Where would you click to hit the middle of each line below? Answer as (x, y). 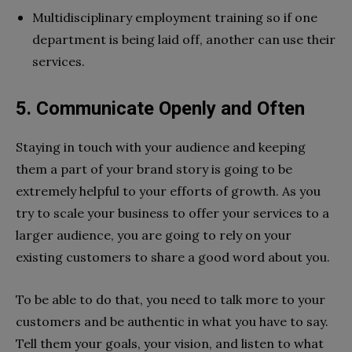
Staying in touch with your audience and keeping (161, 147)
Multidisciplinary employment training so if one (175, 18)
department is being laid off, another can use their (184, 40)
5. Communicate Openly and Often (160, 109)
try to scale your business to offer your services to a (172, 213)
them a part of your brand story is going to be (154, 169)
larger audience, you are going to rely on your (154, 235)
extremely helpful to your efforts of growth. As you (168, 191)
